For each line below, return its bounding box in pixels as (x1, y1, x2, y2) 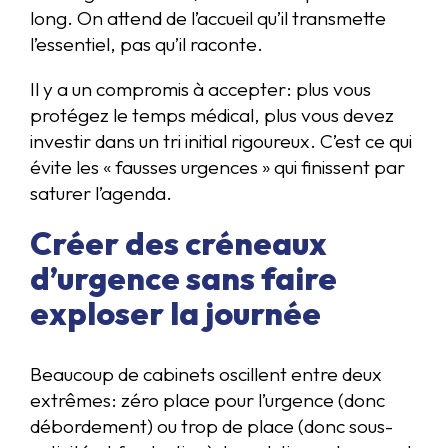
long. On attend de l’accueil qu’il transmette (30, 6, 386, 31)
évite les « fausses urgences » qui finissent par (30, 155, 405, 180)
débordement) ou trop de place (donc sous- (30, 413, 393, 438)
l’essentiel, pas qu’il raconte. (30, 32, 263, 57)
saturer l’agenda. (30, 181, 172, 206)
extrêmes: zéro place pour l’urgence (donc (30, 387, 385, 412)
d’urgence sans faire (30, 257, 337, 298)
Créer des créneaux (30, 222, 327, 263)
